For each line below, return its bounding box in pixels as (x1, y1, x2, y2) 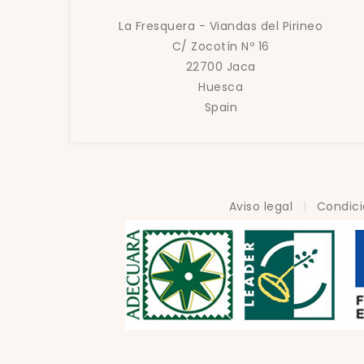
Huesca (198, 79, 244, 95)
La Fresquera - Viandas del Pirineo (119, 18, 323, 34)
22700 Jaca (185, 58, 256, 75)
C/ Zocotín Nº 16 (171, 38, 270, 54)
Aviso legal (228, 198, 297, 214)
